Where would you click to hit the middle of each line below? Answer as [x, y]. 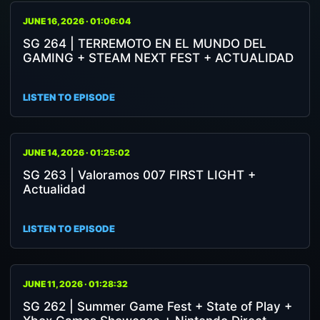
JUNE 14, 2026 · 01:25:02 [76, 152]
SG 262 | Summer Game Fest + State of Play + [157, 306]
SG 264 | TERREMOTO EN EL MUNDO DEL [145, 44]
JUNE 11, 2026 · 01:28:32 [75, 284]
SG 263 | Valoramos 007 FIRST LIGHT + [139, 175]
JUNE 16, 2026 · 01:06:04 [77, 21]
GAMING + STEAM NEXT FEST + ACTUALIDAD [158, 58]
